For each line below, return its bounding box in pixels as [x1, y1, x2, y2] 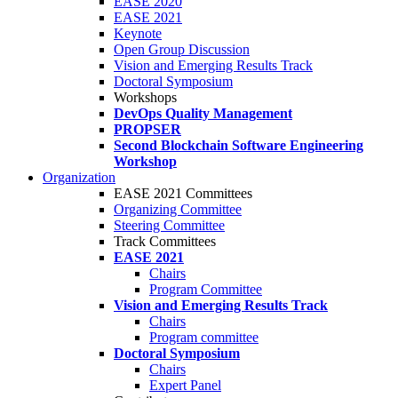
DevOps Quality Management [114, 106, 292, 121]
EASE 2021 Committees [114, 186, 252, 201]
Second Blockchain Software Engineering [114, 138, 363, 153]
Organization [43, 170, 115, 185]
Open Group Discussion [114, 42, 250, 57]
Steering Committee [114, 218, 225, 233]
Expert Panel [149, 378, 221, 393]
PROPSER [114, 122, 181, 137]
